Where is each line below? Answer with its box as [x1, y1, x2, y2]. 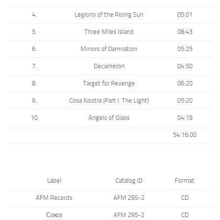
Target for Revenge [83, 79, 135, 87]
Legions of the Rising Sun [75, 10, 143, 18]
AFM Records [36, 194, 72, 202]
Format [175, 177, 194, 185]
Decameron [93, 62, 125, 70]
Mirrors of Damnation [81, 45, 137, 53]
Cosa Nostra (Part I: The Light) [69, 96, 149, 104]
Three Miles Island [84, 27, 134, 35]
